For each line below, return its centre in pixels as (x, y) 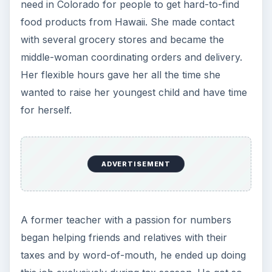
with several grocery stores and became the (122, 39)
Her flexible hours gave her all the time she (120, 74)
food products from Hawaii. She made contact (127, 22)
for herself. (46, 110)
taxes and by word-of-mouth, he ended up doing (133, 255)
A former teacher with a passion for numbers (126, 219)
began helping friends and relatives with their (124, 237)
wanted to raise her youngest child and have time (134, 92)
